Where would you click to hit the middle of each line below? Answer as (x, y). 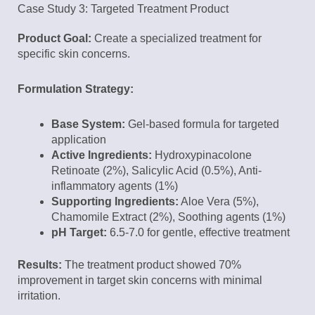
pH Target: (79, 233)
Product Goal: (54, 39)
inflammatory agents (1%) (115, 186)
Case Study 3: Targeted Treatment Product (123, 9)
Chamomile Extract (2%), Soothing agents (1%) (168, 217)
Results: (40, 265)
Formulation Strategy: (76, 89)
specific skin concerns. (74, 54)
